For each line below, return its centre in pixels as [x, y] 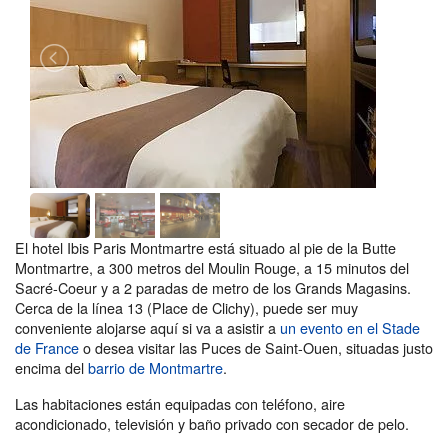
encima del [51, 367]
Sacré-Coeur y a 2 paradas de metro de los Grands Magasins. [213, 287]
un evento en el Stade [350, 327]
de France [47, 347]
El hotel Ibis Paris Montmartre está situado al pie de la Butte [205, 247]
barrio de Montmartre [155, 367]
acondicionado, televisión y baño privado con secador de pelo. [212, 423]
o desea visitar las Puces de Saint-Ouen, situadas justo [256, 347]
